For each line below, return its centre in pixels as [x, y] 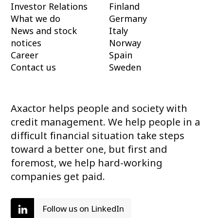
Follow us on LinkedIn [83, 208]
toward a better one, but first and [89, 149]
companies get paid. [58, 176]
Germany [128, 18]
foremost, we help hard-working [87, 163]
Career [25, 55]
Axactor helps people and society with [99, 108]
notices [26, 43]
